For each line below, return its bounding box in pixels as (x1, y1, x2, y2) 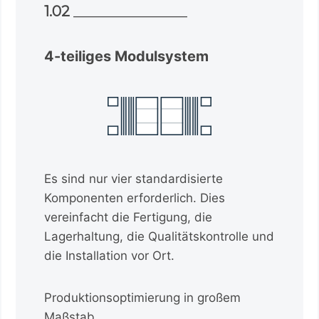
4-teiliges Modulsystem (44, 47, 209, 65)
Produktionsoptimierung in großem (44, 291, 241, 305)
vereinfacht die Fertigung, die (44, 210, 213, 225)
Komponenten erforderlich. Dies (44, 191, 226, 206)
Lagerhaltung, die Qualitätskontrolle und (44, 229, 275, 244)
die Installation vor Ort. (44, 249, 175, 263)
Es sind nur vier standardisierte (44, 172, 224, 187)
